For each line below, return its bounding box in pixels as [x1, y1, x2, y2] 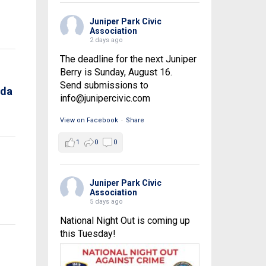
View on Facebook [59, 116, 118, 125]
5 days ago [89, 198, 123, 206]
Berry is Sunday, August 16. [59, 66, 172, 78]
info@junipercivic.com [59, 93, 150, 104]
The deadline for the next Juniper [59, 53, 197, 65]
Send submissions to [59, 80, 148, 91]
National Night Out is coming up [59, 215, 190, 227]
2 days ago [89, 36, 123, 45]
